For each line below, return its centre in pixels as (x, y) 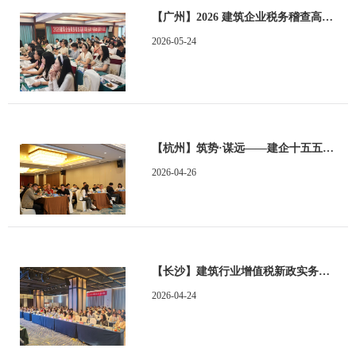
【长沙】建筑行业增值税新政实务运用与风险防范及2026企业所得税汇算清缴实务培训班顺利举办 (324, 271)
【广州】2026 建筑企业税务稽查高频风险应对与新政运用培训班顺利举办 (327, 17)
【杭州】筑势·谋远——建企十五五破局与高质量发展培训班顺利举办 (328, 149)
